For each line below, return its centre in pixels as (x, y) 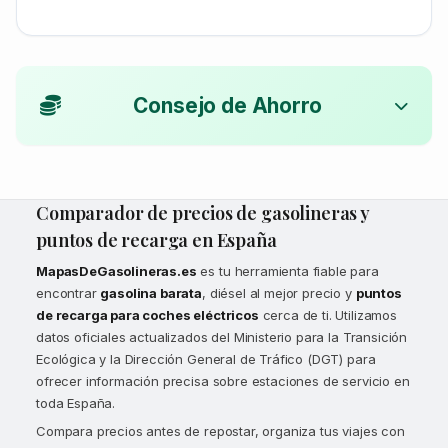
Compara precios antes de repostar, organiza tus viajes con (220, 430)
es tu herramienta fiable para (287, 270)
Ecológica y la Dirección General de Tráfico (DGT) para (206, 358)
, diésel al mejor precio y (279, 292)
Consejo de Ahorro (227, 105)
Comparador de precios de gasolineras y (203, 212)
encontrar (68, 292)
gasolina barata (151, 292)
